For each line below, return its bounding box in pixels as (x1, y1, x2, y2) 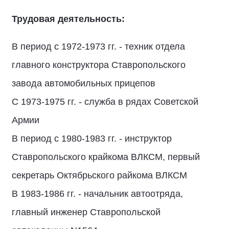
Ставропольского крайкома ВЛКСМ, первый (12, 152, 200, 162)
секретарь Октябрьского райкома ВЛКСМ (12, 170, 187, 180)
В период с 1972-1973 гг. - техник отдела (12, 41, 185, 52)
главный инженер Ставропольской (12, 207, 161, 217)
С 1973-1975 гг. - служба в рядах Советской (12, 97, 198, 107)
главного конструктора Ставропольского (12, 60, 186, 70)
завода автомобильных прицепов (12, 78, 155, 88)
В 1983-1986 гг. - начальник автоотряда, (12, 189, 183, 199)
